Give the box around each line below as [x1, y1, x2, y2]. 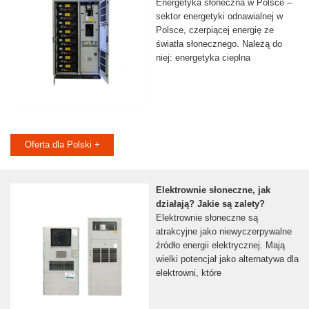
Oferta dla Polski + [24, 139, 100, 150]
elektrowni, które [155, 268, 221, 279]
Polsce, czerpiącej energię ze [155, 25, 274, 36]
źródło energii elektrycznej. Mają [155, 240, 285, 251]
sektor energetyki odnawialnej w [155, 11, 283, 22]
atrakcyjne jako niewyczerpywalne [155, 226, 292, 237]
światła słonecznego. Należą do [155, 39, 282, 50]
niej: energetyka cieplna [155, 52, 250, 63]
